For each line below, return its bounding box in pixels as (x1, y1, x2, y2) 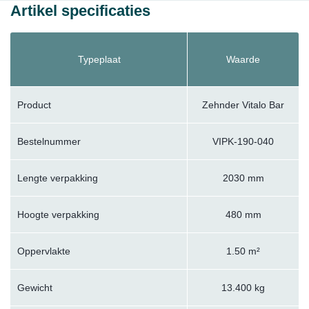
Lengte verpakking (17, 172, 98, 184)
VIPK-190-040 (212, 136, 274, 148)
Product (17, 99, 51, 111)
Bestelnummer (17, 136, 81, 148)
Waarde (226, 54, 260, 66)
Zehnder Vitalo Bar (202, 99, 284, 111)
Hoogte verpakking (17, 209, 99, 221)
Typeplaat (77, 54, 121, 66)
